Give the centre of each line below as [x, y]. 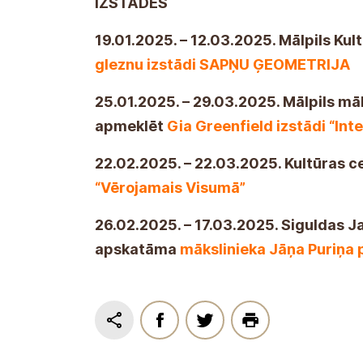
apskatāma [137, 249]
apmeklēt [131, 126]
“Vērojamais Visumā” [170, 187]
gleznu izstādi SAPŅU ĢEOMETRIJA [222, 64]
